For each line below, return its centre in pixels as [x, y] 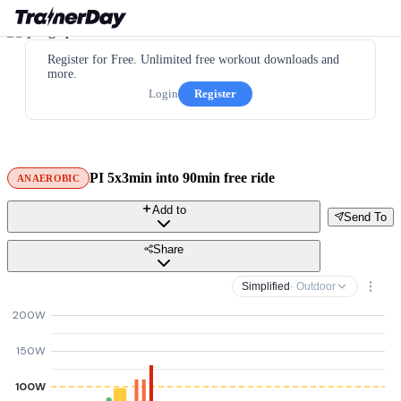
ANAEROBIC [48, 178]
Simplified [266, 286]
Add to [169, 210]
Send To [365, 217]
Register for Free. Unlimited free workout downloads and [193, 60]
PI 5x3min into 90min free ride [182, 178]
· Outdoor [313, 286]
